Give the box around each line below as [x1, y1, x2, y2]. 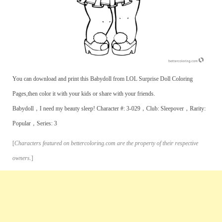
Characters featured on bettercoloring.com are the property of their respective [14, 140, 198, 147]
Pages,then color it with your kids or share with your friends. [12, 90, 155, 98]
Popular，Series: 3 [12, 120, 57, 127]
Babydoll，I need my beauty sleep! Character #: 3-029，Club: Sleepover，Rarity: [12, 105, 206, 112]
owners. [12, 155, 31, 162]
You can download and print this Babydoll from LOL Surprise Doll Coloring [12, 75, 193, 83]
